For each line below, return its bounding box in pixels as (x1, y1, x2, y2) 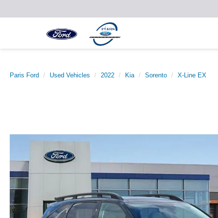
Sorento (145, 72, 167, 79)
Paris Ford (10, 72, 39, 79)
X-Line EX (178, 72, 206, 79)
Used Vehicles (50, 72, 90, 79)
